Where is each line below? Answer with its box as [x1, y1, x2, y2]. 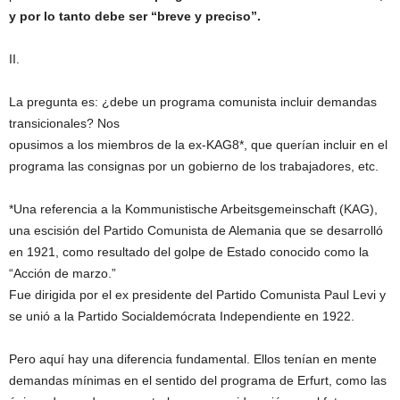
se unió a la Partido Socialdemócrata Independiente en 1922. [9, 309, 354, 324]
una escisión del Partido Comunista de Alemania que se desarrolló [9, 223, 383, 238]
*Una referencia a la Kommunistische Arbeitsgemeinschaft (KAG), [9, 202, 378, 217]
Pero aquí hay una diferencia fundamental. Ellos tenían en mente [9, 352, 377, 367]
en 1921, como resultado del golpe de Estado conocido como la [9, 245, 369, 260]
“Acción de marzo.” [9, 266, 116, 281]
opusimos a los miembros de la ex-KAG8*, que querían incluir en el [9, 137, 387, 153]
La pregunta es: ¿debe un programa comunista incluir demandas [9, 95, 377, 110]
